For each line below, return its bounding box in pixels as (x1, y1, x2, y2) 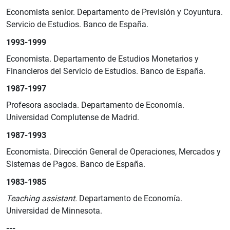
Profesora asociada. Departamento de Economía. (6, 100, 184, 110)
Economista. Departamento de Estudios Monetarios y (6, 53, 199, 64)
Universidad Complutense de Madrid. (6, 112, 139, 123)
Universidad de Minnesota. (6, 205, 102, 216)
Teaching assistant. (6, 193, 77, 203)
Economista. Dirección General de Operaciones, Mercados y (6, 147, 221, 157)
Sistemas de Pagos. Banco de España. (6, 159, 145, 169)
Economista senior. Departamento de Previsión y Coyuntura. (6, 7, 223, 17)
